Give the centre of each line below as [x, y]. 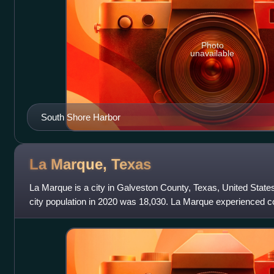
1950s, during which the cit [82, 216]
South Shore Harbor [80, 117]
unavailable [213, 54]
